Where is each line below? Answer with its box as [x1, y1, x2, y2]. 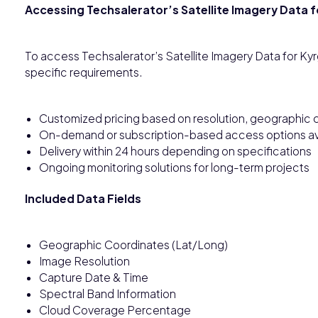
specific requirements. [25, 65, 143, 79]
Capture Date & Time [39, 270, 148, 284]
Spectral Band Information [39, 286, 176, 300]
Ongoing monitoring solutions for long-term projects [39, 160, 309, 174]
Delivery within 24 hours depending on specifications [39, 143, 312, 158]
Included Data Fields [25, 191, 141, 205]
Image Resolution [39, 253, 130, 268]
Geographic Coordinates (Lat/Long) [39, 237, 228, 251]
